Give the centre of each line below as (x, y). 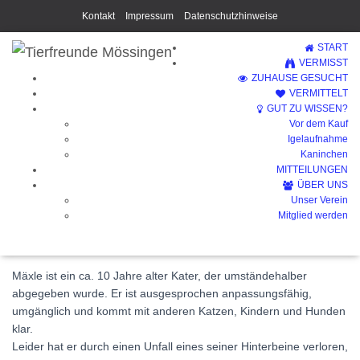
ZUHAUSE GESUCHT (300, 78)
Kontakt (98, 16)
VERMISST (323, 63)
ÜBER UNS (323, 185)
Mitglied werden (313, 216)
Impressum (149, 16)
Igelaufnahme (318, 139)
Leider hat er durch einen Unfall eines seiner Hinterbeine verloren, (180, 346)
